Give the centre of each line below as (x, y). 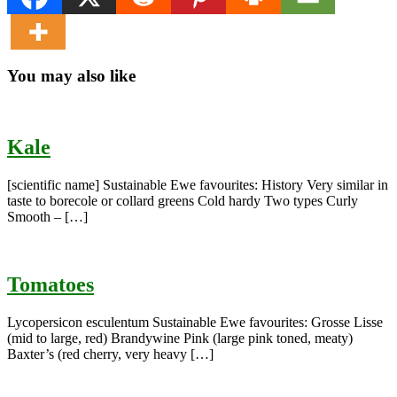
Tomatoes (51, 285)
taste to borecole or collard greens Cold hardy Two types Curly (183, 201)
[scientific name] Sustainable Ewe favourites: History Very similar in (198, 185)
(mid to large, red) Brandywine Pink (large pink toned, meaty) (180, 338)
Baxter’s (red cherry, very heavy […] (110, 354)
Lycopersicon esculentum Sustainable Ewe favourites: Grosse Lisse (195, 322)
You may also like (71, 75)
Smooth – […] (47, 217)
